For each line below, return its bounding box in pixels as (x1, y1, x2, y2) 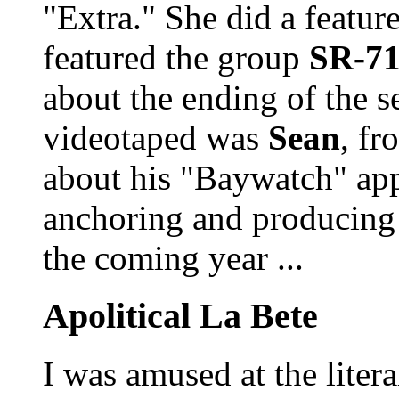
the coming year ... (43, 239, 304, 278)
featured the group (43, 38, 309, 77)
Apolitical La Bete (43, 296, 318, 337)
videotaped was (43, 118, 268, 158)
